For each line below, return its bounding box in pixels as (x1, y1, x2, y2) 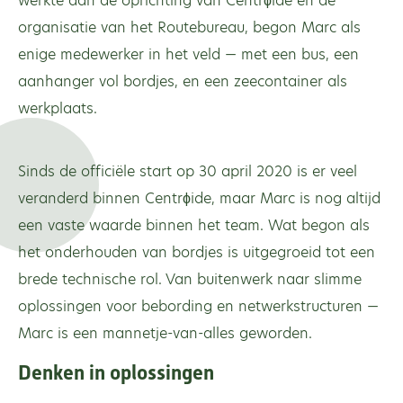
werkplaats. (18, 97, 97, 119)
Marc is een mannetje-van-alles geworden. (18, 322, 312, 344)
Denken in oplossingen (18, 360, 214, 384)
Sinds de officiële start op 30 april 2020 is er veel (18, 160, 357, 182)
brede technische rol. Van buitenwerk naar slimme (18, 268, 362, 290)
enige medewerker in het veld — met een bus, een (18, 43, 359, 65)
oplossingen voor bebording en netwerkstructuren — (18, 295, 379, 317)
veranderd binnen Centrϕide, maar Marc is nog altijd (18, 187, 381, 209)
